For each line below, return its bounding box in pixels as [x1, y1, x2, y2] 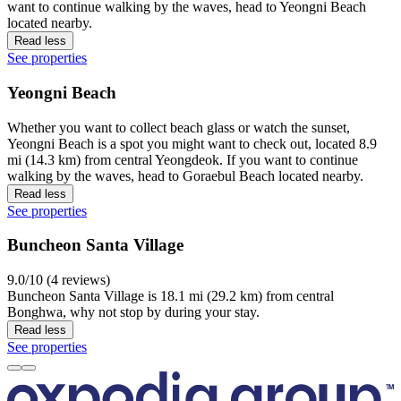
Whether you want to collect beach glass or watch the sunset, [7, 119, 350, 135]
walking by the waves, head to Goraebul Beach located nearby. [7, 167, 363, 183]
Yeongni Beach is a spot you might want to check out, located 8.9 [7, 135, 377, 151]
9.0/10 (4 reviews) [7, 272, 110, 288]
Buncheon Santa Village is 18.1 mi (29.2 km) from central [7, 288, 334, 304]
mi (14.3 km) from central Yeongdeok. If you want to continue [7, 151, 358, 167]
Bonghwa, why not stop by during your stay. [7, 304, 260, 320]
